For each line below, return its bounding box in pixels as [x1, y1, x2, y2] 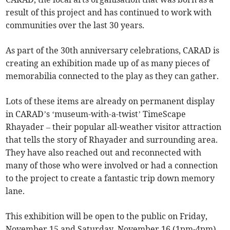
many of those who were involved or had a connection [6, 160, 218, 170]
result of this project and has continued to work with [6, 7, 212, 17]
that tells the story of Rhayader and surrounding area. [6, 134, 218, 145]
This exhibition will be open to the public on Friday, [6, 210, 208, 221]
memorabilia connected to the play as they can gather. [6, 70, 219, 81]
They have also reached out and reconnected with [6, 147, 202, 158]
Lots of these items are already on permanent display [6, 95, 215, 106]
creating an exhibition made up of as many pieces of [6, 57, 210, 68]
